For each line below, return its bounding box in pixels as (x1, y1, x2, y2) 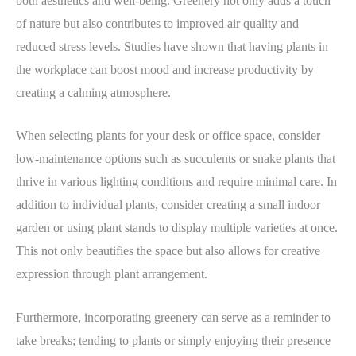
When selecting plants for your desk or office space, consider (16, 129, 320, 143)
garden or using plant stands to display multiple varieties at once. (16, 221, 338, 235)
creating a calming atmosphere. (16, 85, 171, 99)
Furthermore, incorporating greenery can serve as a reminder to (16, 310, 331, 324)
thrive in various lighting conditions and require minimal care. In (16, 175, 337, 189)
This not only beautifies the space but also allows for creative (16, 244, 320, 258)
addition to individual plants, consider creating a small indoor (16, 198, 320, 212)
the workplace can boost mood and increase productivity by (16, 62, 314, 76)
